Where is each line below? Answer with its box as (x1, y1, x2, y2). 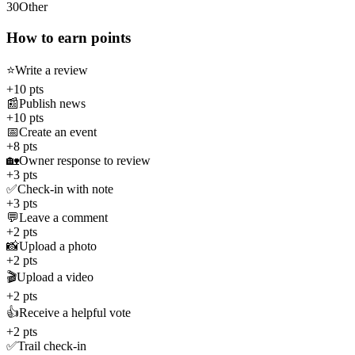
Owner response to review (19, 154, 151, 168)
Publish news (19, 97, 86, 111)
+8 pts (6, 139, 37, 154)
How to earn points (6, 29, 131, 46)
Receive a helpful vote (19, 306, 131, 320)
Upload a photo (19, 239, 97, 254)
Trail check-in (17, 339, 86, 353)
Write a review (15, 63, 88, 78)
